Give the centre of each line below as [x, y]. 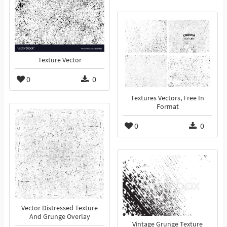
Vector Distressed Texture [60, 208]
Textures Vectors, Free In [167, 98]
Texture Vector [60, 60]
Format [167, 107]
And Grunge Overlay [60, 217]
